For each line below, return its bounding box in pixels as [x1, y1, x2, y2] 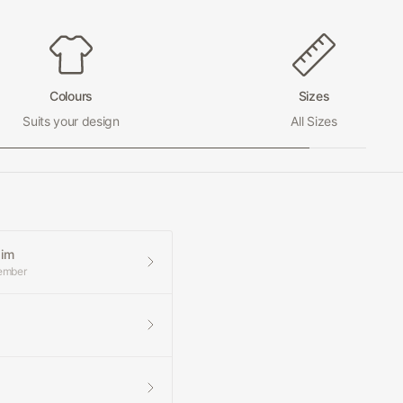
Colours [49, 88, 93, 103]
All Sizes [291, 113, 337, 129]
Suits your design [22, 113, 120, 129]
